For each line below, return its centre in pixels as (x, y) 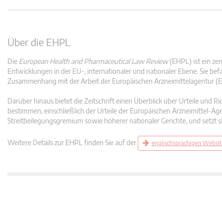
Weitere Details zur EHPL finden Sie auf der (73, 142)
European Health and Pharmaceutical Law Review (94, 61)
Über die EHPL (39, 42)
